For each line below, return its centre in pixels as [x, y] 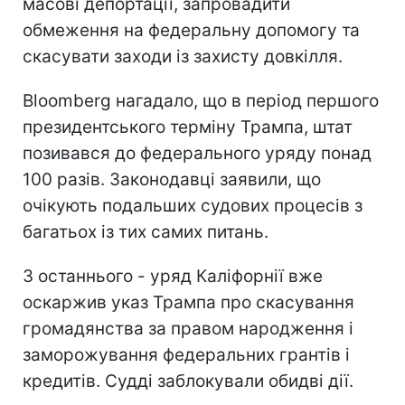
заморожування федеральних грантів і [186, 354]
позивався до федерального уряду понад [197, 153]
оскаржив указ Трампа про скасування [188, 302]
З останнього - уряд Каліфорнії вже [173, 276]
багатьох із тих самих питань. [146, 231]
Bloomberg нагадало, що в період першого [201, 100]
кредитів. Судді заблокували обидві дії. [188, 381]
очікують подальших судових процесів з [193, 205]
